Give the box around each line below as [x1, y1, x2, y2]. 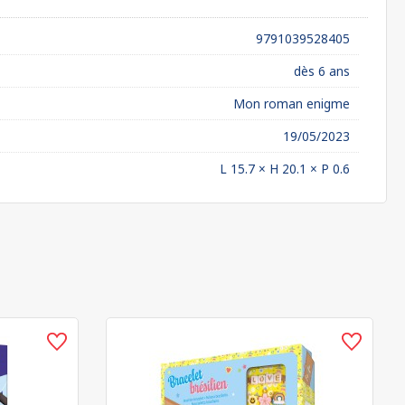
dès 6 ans [294, 62, 350, 80]
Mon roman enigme [233, 95, 350, 112]
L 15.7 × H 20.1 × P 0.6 [220, 160, 350, 177]
